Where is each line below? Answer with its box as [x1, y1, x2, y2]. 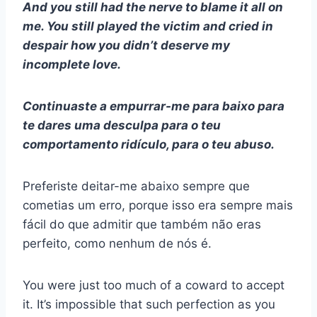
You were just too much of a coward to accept [23, 278, 284, 293]
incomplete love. [23, 57, 121, 72]
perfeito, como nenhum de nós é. [23, 236, 212, 251]
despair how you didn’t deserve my [23, 38, 230, 53]
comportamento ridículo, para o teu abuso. [23, 137, 275, 152]
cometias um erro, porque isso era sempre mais [23, 198, 293, 213]
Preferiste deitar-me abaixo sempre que [23, 179, 250, 194]
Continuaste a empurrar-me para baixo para [23, 99, 284, 114]
